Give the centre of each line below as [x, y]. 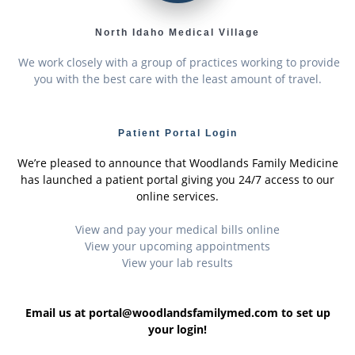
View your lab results [177, 263]
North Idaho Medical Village [177, 33]
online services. [177, 197]
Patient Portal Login [177, 134]
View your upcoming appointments [177, 246]
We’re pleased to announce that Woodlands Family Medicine [177, 163]
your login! [177, 330]
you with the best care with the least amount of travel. [177, 79]
